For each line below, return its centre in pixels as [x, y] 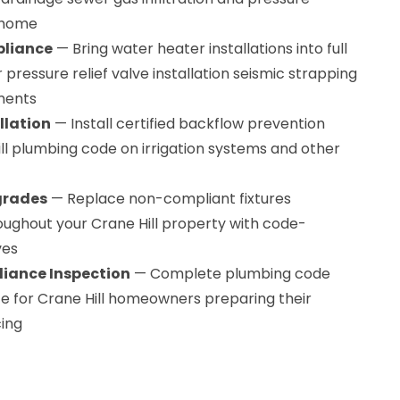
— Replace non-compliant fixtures [169, 199]
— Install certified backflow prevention [188, 124]
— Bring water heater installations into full [200, 49]
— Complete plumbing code [230, 274]
